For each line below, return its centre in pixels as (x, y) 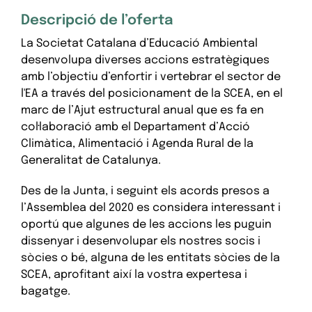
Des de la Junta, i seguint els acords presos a (145, 191)
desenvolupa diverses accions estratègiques (145, 60)
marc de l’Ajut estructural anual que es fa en (142, 110)
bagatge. (45, 291)
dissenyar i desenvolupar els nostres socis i (140, 241)
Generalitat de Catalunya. (91, 161)
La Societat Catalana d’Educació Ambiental (139, 44)
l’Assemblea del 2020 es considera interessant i (150, 208)
